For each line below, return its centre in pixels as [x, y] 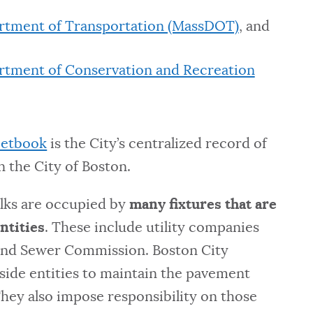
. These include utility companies [152, 227]
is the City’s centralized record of [157, 144]
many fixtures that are [203, 204]
